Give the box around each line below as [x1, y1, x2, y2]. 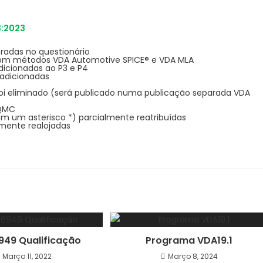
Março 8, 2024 [167, 251, 218, 261]
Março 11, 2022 [2, 251, 52, 261]
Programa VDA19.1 [146, 234, 233, 247]
